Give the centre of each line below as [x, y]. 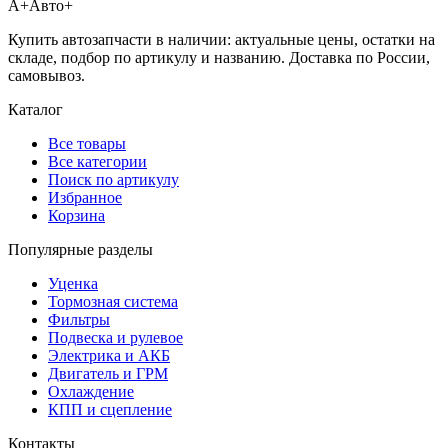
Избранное [85, 198]
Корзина [76, 216]
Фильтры [79, 320]
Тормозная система [113, 302]
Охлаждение [91, 392]
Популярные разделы [80, 250]
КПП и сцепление [110, 410]
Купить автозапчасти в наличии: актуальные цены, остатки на [221, 40]
